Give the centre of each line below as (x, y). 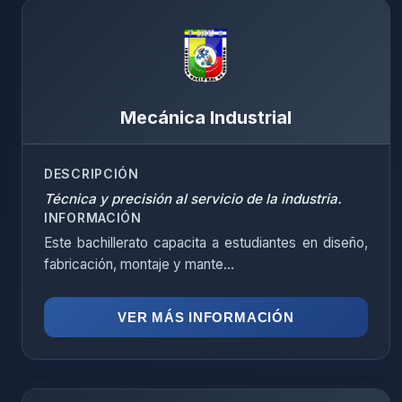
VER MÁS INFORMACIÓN (206, 317)
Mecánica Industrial (205, 118)
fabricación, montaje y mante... (139, 264)
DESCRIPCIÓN (92, 174)
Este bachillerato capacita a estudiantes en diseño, (206, 243)
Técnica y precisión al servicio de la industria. (193, 199)
